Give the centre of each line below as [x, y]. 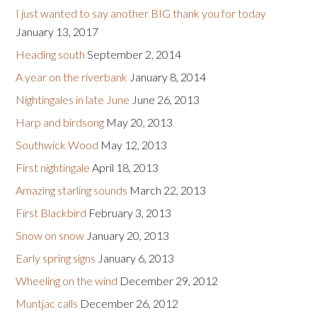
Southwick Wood [57, 145]
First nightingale [53, 168]
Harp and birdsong [60, 122]
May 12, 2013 [134, 145]
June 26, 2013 [166, 100]
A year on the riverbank [72, 77]
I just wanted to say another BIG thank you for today [141, 13]
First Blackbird [51, 213]
